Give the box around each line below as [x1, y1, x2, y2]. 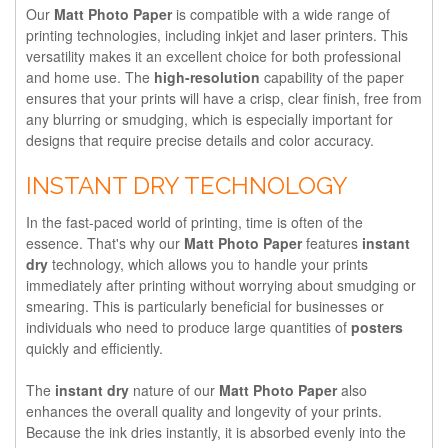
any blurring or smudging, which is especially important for [26, 108, 393, 129]
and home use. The [26, 66, 154, 87]
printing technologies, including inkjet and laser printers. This [26, 24, 408, 45]
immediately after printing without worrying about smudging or [26, 274, 416, 295]
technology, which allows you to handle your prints [48, 253, 368, 274]
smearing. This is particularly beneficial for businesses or [26, 295, 384, 316]
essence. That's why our [26, 232, 184, 253]
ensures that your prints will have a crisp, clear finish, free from [26, 87, 422, 108]
